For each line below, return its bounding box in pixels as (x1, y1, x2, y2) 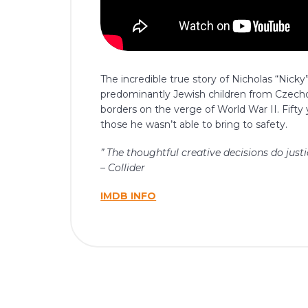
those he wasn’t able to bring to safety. (100, 118, 288, 131)
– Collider (100, 162, 146, 175)
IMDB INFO (100, 190, 157, 203)
